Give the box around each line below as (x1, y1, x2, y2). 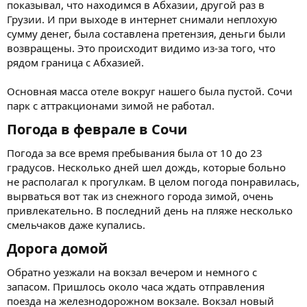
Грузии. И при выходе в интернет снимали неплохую (7, 12, 278, 26)
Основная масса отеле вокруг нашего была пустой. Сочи (7, 84, 293, 98)
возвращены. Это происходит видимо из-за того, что (7, 40, 275, 55)
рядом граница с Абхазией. (7, 55, 144, 69)
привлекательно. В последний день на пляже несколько (7, 203, 293, 217)
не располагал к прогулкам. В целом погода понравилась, (7, 174, 299, 188)
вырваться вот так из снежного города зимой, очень (7, 188, 273, 203)
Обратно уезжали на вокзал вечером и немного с (7, 265, 257, 279)
